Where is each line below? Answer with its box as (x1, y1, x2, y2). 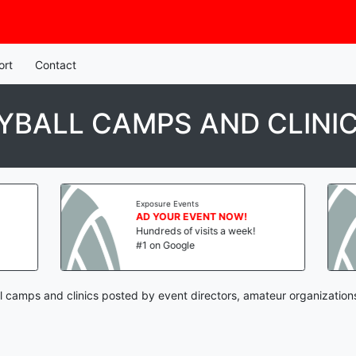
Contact (34, 58, 76, 72)
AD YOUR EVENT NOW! (97, 210, 209, 222)
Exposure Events (97, 199, 161, 208)
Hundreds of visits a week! (97, 224, 217, 237)
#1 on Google (97, 238, 157, 251)
